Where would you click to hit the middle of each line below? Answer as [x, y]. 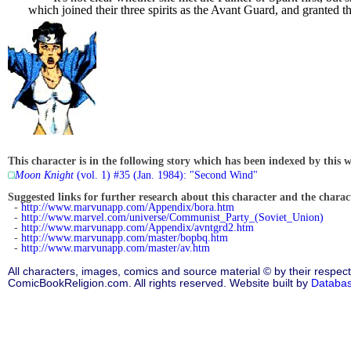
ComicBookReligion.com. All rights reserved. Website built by [159, 284]
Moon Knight [44, 175]
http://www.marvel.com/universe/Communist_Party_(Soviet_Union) [172, 218]
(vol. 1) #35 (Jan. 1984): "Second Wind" [166, 175]
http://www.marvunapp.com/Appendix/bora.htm [128, 208]
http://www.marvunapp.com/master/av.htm [116, 248]
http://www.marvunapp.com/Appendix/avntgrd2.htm [138, 228]
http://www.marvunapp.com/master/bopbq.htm [125, 238]
